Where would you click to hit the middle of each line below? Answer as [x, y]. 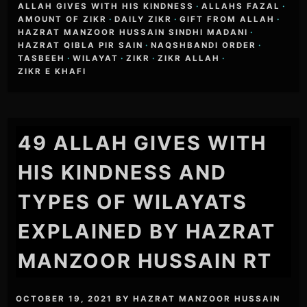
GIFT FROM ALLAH [228, 19]
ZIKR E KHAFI [52, 71]
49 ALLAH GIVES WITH [143, 143]
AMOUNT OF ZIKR [63, 19]
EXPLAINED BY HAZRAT [147, 231]
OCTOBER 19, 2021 [64, 299]
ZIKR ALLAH [189, 58]
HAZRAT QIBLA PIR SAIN [81, 45]
